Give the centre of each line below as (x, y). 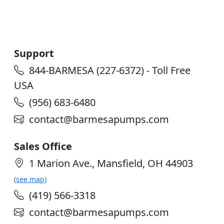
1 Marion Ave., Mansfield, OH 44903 (112, 163)
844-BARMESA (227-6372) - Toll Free (110, 70)
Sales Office (43, 146)
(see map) (30, 179)
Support (34, 53)
